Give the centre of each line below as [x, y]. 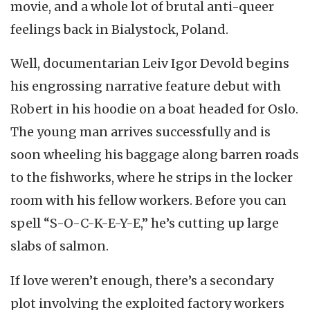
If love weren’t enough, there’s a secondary [142, 280]
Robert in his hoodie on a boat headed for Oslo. [154, 109]
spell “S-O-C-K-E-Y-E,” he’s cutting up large [145, 224]
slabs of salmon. [60, 246]
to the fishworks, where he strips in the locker [152, 178]
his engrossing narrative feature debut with [146, 86]
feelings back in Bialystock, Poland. [119, 29]
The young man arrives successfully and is [140, 132]
